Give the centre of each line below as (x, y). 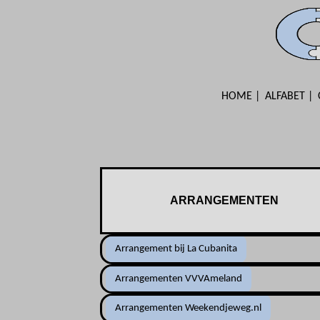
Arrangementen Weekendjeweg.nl (189, 309)
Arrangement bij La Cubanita (176, 249)
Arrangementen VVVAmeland (179, 279)
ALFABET (285, 96)
